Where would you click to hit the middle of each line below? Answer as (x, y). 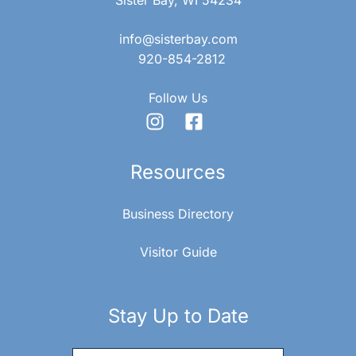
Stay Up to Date (178, 315)
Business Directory (178, 213)
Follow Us (178, 97)
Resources (178, 172)
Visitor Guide (178, 252)
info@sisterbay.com (178, 39)
